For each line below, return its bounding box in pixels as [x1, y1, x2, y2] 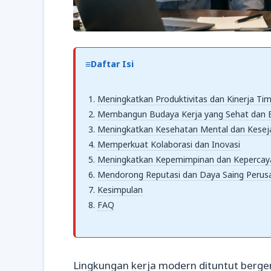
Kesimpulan [97, 184, 143, 196]
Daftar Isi [91, 58, 134, 70]
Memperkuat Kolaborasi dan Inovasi [97, 139, 240, 151]
